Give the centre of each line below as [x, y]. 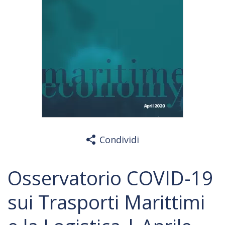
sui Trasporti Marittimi [106, 202]
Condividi [119, 140]
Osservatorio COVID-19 [110, 178]
